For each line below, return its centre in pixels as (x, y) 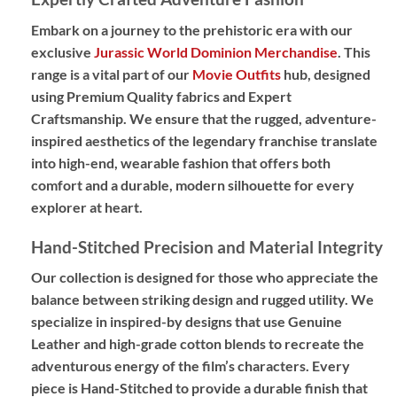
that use (260, 322)
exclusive (62, 52)
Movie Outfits (237, 74)
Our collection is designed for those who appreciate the (205, 277)
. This (354, 52)
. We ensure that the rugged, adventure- (250, 119)
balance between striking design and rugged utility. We (202, 300)
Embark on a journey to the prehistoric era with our (192, 30)
